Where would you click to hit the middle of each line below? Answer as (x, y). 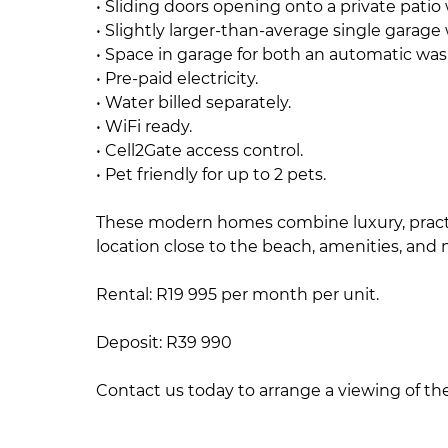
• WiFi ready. (144, 126)
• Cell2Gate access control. (199, 150)
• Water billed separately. (193, 102)
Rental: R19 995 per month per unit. (237, 294)
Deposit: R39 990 (164, 342)
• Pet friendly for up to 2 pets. (211, 174)
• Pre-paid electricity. (177, 78)
